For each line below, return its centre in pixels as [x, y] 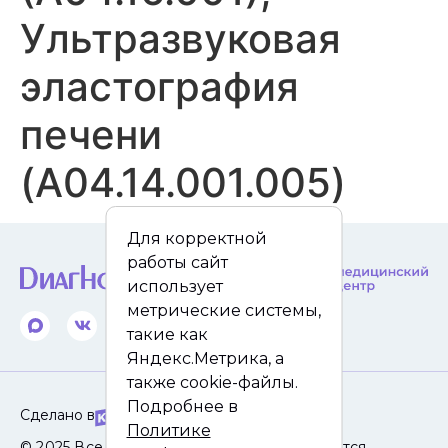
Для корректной [196, 238]
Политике [168, 430]
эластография [159, 86]
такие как [167, 334]
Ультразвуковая [180, 38]
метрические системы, [223, 310]
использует [174, 286]
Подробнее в [182, 406]
